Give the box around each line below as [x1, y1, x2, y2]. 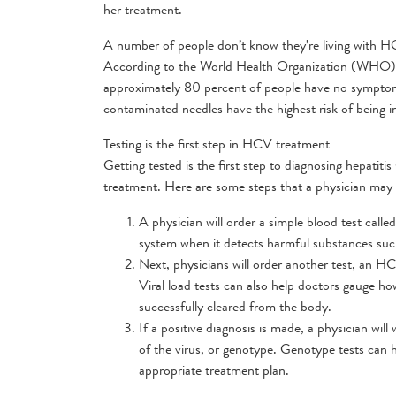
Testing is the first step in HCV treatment [103, 133, 330, 154]
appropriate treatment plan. [139, 360, 289, 380]
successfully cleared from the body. [139, 296, 331, 316]
